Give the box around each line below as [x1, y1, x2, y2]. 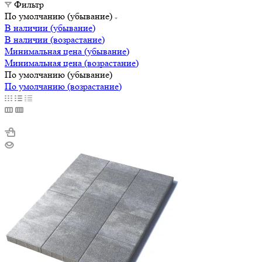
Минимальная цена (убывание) [5, 45, 129, 57]
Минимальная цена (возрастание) [5, 57, 139, 68]
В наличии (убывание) [5, 22, 95, 33]
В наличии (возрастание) [5, 33, 105, 45]
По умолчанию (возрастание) [5, 80, 122, 92]
